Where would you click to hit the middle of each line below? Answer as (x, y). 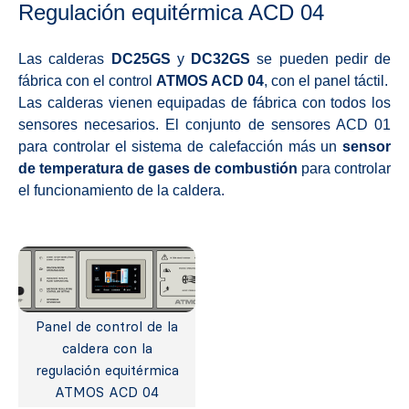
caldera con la (107, 348)
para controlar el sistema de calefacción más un (180, 146)
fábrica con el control (87, 80)
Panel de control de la (107, 326)
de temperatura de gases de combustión (158, 168)
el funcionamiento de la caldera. (121, 190)
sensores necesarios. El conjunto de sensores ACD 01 (204, 124)
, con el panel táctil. (326, 80)
